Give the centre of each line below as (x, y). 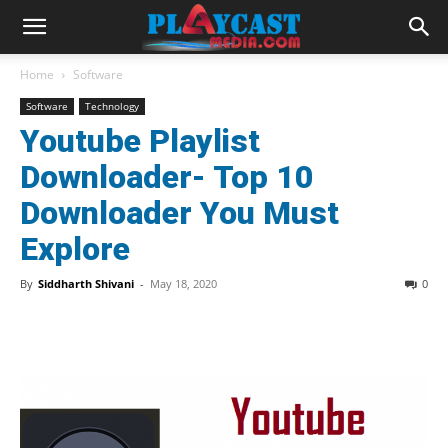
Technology (112, 106)
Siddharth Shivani (86, 283)
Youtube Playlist (140, 141)
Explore (75, 249)
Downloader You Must (179, 213)
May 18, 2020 (183, 283)
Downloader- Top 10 (167, 177)
